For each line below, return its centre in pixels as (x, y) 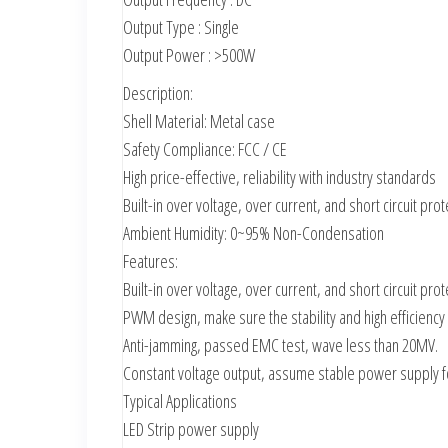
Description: (158, 92)
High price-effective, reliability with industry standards (279, 176)
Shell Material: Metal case (199, 120)
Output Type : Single (181, 26)
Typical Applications (180, 400)
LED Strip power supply (191, 428)
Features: (150, 260)
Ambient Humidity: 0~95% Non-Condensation (253, 232)
